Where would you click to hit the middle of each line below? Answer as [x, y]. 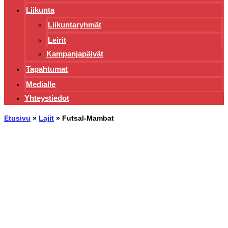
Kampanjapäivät [75, 54]
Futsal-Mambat [88, 118]
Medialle [41, 84]
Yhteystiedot [47, 98]
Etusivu [17, 118]
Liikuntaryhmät [75, 25]
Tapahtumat [47, 69]
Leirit [57, 40]
